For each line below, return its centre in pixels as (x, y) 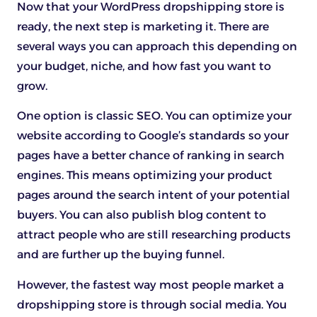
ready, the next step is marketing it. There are (143, 26)
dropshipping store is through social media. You (152, 304)
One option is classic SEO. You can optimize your (154, 116)
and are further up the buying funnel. (121, 255)
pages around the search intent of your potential (154, 195)
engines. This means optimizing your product (145, 175)
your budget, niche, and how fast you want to (144, 66)
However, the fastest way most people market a (150, 284)
